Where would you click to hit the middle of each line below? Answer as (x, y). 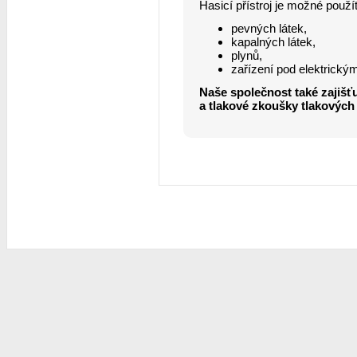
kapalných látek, (273, 42)
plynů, (247, 55)
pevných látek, (269, 28)
